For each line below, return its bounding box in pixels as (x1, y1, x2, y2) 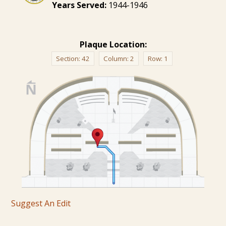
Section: (55, 53, 82, 63)
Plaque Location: (79, 38, 147, 50)
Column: (103, 53, 130, 63)
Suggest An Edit (11, 197, 71, 209)
